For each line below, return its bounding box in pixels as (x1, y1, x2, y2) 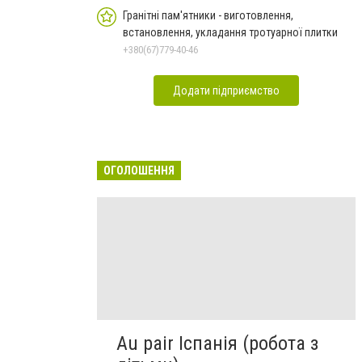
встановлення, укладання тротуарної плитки (123, 25, 338, 39)
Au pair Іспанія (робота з (116, 331, 318, 355)
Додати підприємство (173, 83, 280, 97)
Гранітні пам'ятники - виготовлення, (123, 8, 293, 22)
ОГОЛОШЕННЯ (103, 163, 175, 177)
